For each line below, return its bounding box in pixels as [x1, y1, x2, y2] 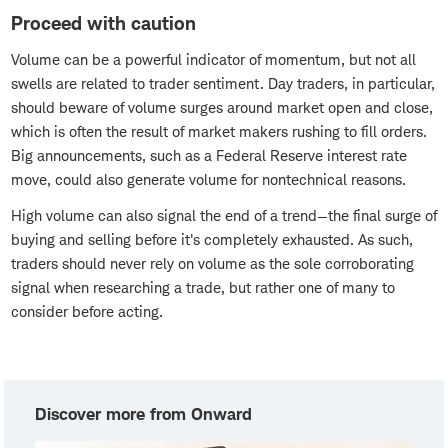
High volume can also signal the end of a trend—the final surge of [11, 206, 437, 226]
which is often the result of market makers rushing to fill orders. [11, 122, 427, 142]
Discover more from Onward [35, 404, 252, 425]
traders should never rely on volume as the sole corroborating [11, 254, 414, 274]
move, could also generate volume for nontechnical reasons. [11, 170, 406, 190]
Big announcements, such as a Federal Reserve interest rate [11, 146, 407, 166]
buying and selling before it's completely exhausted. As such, [11, 230, 413, 250]
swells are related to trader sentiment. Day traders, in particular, [11, 74, 435, 94]
